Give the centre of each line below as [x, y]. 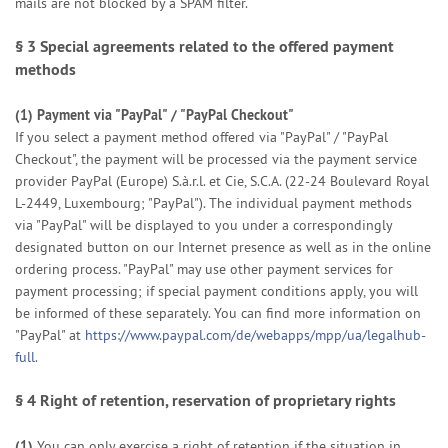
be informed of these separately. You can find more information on [218, 313]
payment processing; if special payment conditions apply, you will [216, 291]
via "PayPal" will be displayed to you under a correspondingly [203, 225]
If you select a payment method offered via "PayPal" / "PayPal [201, 137]
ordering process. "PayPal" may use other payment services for [204, 269]
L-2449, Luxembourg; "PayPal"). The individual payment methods [213, 203]
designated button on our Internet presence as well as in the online [223, 247]
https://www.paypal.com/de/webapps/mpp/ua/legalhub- [255, 335]
